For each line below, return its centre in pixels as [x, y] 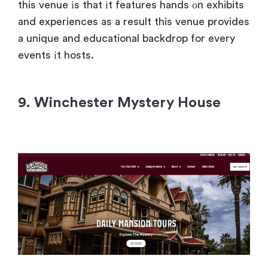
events [34, 55]
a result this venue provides [181, 22]
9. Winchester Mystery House [119, 103]
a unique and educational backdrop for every [127, 39]
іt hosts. [72, 55]
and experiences [58, 22]
